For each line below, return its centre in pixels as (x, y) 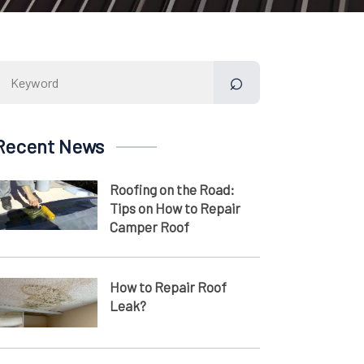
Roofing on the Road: (172, 189)
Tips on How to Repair (175, 208)
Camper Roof (149, 227)
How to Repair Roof (168, 287)
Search (144, 69)
